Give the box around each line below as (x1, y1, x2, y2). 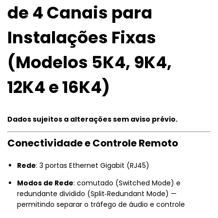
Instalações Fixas (7, 26, 156, 50)
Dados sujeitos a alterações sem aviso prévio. (7, 114, 178, 124)
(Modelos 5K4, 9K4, (7, 51, 172, 74)
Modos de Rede (17, 178, 73, 188)
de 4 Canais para (7, 1, 152, 25)
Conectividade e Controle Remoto (7, 136, 178, 150)
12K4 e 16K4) (7, 75, 110, 99)
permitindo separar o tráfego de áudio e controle (17, 199, 185, 209)
